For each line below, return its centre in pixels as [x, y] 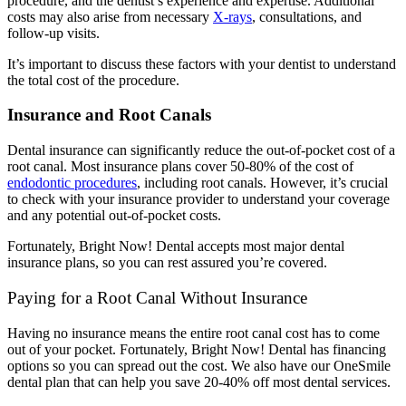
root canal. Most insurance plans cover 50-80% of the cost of [180, 167]
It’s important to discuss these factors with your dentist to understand [202, 63]
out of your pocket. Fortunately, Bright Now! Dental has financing [197, 349]
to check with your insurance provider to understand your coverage [198, 199]
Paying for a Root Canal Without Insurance [157, 297]
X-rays [232, 16]
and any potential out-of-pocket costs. [114, 216]
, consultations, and [307, 16]
